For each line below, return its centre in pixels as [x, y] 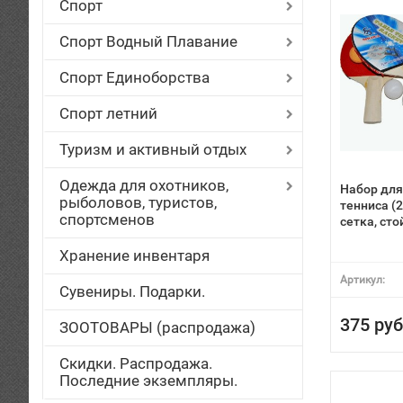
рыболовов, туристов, [138, 202]
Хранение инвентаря [134, 255]
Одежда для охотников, [144, 185]
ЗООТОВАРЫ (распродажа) [157, 327]
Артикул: [363, 280]
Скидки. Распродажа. [136, 363]
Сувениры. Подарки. [132, 291]
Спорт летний [108, 113]
